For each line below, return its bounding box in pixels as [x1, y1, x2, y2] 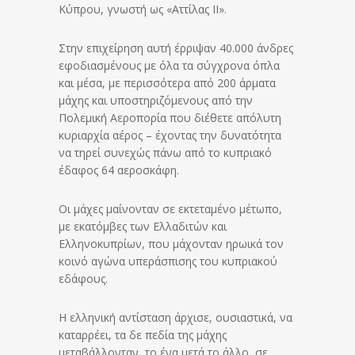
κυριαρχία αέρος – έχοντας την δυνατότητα [59, 128, 281, 143]
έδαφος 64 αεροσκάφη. [59, 162, 179, 178]
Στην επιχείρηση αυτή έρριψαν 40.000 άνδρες [59, 40, 293, 56]
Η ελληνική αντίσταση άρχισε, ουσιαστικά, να [59, 310, 292, 326]
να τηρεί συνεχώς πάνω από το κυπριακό [59, 145, 272, 161]
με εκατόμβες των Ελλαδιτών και [59, 219, 227, 235]
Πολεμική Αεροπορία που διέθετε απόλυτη [59, 110, 281, 126]
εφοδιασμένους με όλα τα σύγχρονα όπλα [59, 58, 280, 74]
